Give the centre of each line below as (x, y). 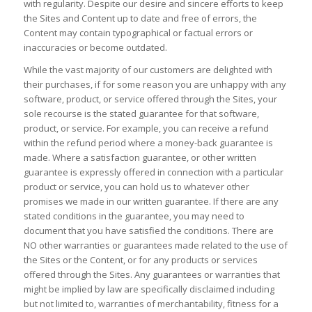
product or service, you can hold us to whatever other (136, 186)
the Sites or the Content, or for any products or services (140, 259)
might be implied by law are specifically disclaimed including (149, 289)
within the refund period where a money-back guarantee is (148, 142)
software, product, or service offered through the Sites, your (150, 99)
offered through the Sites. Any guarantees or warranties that (151, 274)
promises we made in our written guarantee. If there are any (151, 201)
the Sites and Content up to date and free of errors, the (140, 18)
